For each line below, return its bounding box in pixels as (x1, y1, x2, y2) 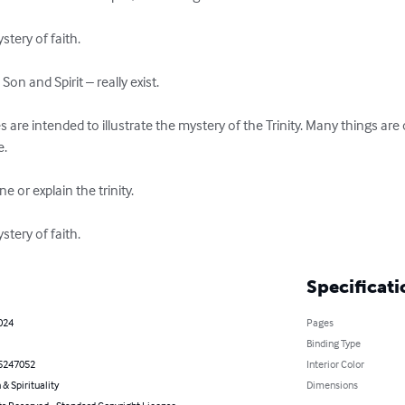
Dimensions (306, 378, 358, 391)
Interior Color (306, 357, 364, 371)
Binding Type (306, 336, 361, 350)
